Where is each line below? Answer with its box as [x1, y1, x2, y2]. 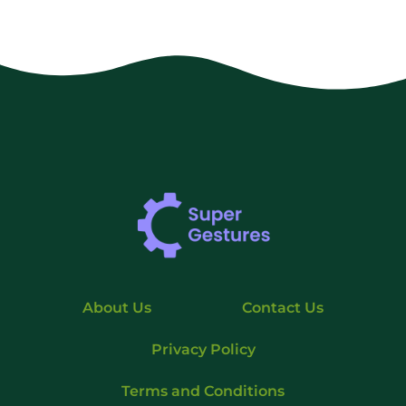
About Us [82, 298, 151, 316]
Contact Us [242, 298, 324, 316]
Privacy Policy [150, 340, 256, 358]
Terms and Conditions [121, 382, 285, 400]
